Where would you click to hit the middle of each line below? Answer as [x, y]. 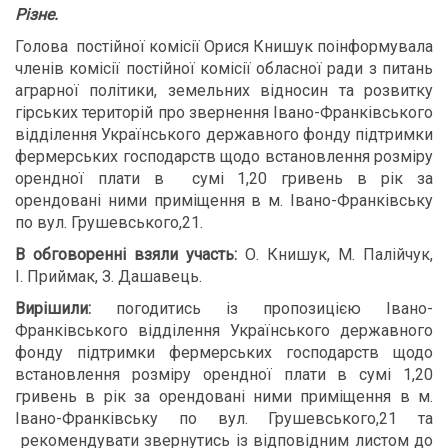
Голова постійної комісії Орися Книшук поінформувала [224, 46]
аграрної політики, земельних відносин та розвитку [224, 90]
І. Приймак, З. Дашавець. [108, 276]
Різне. [36, 14]
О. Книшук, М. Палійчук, [335, 254]
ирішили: [58, 308]
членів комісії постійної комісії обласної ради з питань [224, 68]
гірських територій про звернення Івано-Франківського [224, 112]
